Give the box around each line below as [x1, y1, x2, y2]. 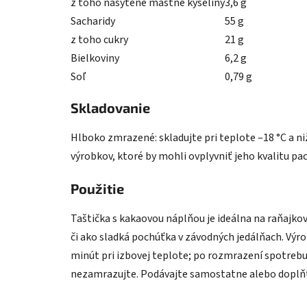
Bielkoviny [71, 51, 119, 66]
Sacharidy [71, 14, 115, 29]
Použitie [71, 180, 124, 197]
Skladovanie [71, 99, 150, 116]
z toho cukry [71, 32, 128, 48]
